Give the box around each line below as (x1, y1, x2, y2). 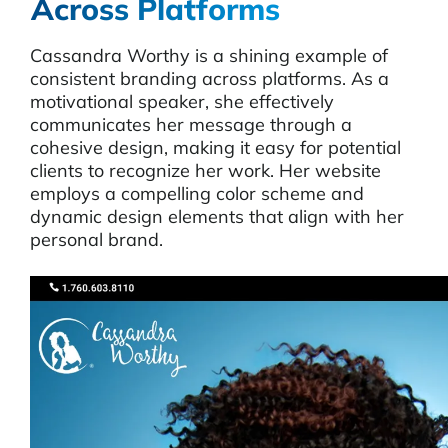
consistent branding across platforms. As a (30, 67, 389, 90)
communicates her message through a (30, 113, 352, 136)
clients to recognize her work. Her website (30, 159, 381, 182)
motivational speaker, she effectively (30, 90, 334, 113)
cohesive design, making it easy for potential (30, 136, 401, 159)
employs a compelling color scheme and (30, 182, 364, 205)
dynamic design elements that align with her (30, 205, 404, 228)
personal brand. (30, 228, 163, 251)
